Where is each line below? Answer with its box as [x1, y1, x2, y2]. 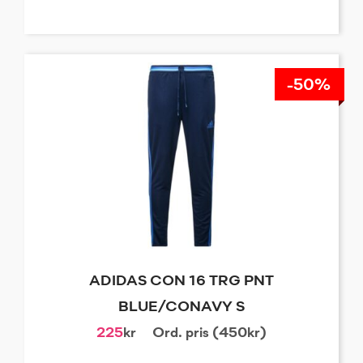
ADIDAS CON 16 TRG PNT [89, 274, 274, 289]
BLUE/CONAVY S [118, 300, 245, 315]
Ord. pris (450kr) [152, 326, 267, 341]
